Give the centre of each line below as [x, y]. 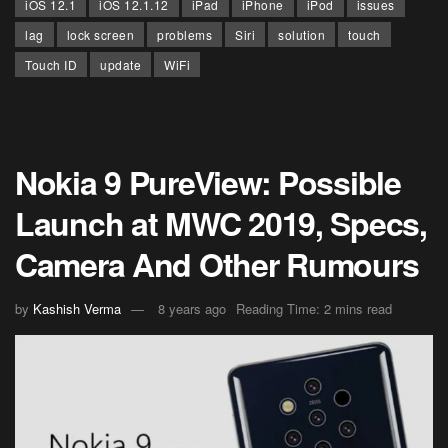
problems [184, 34]
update [120, 64]
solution [301, 34]
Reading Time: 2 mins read [314, 308]
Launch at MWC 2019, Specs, [221, 223]
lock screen [100, 34]
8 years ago [192, 308]
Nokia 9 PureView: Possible [208, 182]
